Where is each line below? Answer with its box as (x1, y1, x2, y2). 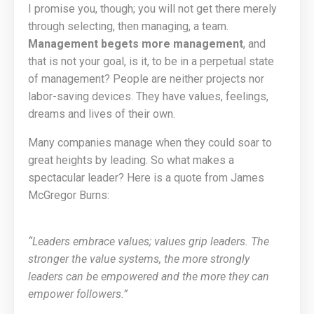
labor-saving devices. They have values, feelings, (28, 90, 268, 103)
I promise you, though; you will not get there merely (28, 2, 277, 15)
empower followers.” (28, 287, 128, 301)
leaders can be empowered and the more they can (28, 270, 269, 283)
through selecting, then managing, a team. (28, 20, 228, 33)
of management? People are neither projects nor (28, 72, 264, 86)
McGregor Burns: (28, 189, 109, 202)
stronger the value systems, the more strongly (28, 252, 250, 266)
